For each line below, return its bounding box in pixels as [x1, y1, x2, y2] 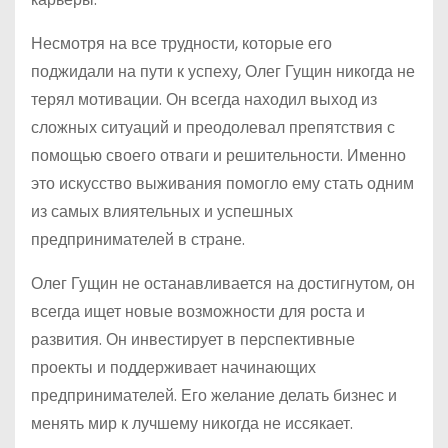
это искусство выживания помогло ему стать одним [31, 172, 414, 195]
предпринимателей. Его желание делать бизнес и [31, 384, 397, 407]
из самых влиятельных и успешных [31, 200, 293, 223]
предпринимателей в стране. [31, 228, 245, 251]
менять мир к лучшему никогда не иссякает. [31, 412, 353, 435]
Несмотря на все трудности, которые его [31, 32, 332, 55]
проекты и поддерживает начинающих [31, 356, 316, 379]
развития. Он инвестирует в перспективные [31, 328, 355, 351]
